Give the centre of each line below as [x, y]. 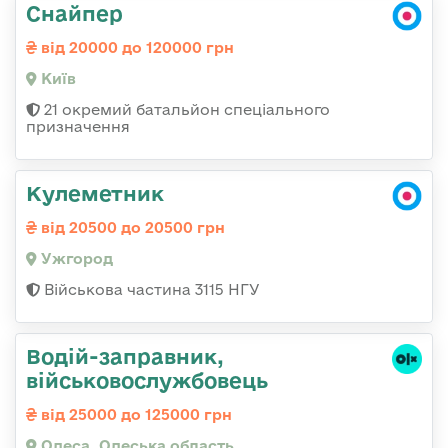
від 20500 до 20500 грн [131, 228]
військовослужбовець [147, 380]
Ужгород [75, 259]
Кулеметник [95, 193]
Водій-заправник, [125, 356]
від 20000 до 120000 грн [135, 48]
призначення [78, 127]
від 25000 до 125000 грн [134, 415]
